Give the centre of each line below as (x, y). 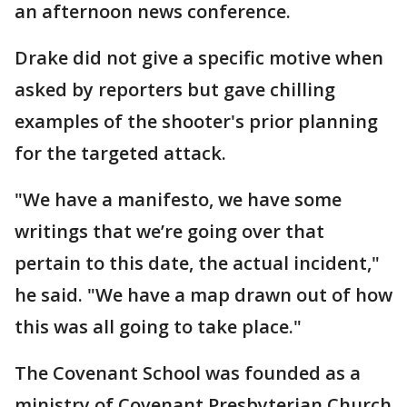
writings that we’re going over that (169, 231)
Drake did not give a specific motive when (199, 57)
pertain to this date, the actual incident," (197, 263)
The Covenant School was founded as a (188, 372)
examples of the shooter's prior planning (196, 121)
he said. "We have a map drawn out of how (203, 294)
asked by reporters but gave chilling (175, 89)
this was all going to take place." (158, 326)
